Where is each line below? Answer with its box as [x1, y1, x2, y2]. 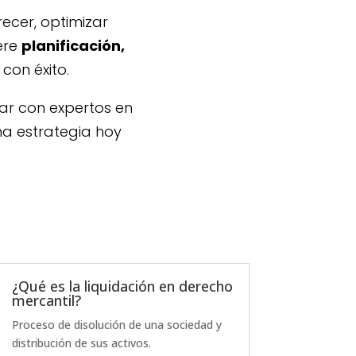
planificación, [21, 36, 125, 56]
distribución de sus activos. [11, 335, 151, 350]
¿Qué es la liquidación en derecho [11, 276, 233, 296]
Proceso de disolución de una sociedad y [11, 316, 222, 332]
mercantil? [11, 290, 81, 310]
